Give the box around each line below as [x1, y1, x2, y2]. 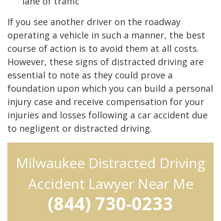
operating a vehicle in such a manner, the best [7, 29, 205, 41]
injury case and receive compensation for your [7, 95, 204, 108]
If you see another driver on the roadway [7, 15, 181, 28]
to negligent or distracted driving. [7, 122, 152, 134]
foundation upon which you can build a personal [7, 82, 213, 94]
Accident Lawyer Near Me [28, 174, 193, 193]
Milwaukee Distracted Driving [16, 153, 205, 172]
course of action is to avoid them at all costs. [7, 42, 199, 54]
